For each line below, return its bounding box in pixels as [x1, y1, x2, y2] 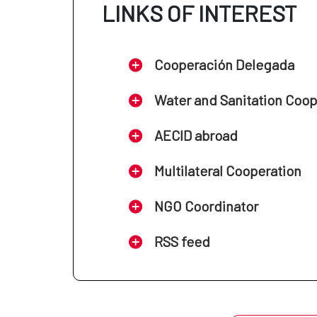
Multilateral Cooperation [154, 161, 302, 179]
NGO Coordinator [154, 197, 259, 214]
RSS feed [154, 232, 211, 250]
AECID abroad [154, 126, 238, 144]
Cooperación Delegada [154, 55, 295, 73]
